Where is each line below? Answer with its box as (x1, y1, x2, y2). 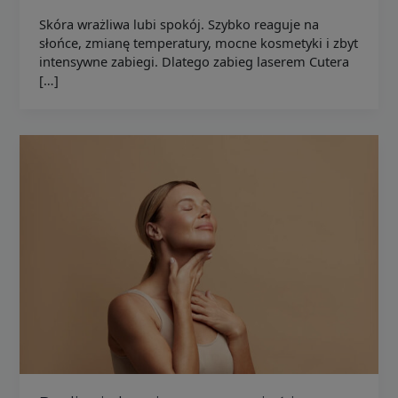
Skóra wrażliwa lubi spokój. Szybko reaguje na (39, 14, 320, 33)
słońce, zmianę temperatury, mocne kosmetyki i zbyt (39, 33, 359, 52)
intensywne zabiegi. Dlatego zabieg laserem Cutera (39, 52, 350, 70)
